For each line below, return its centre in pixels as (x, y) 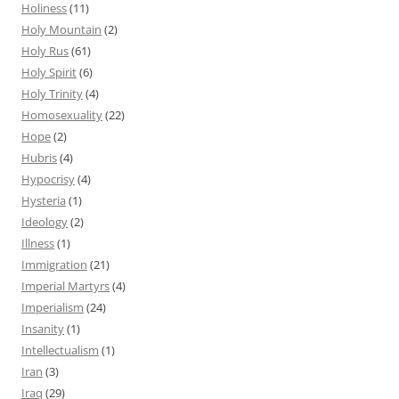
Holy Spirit (49, 72)
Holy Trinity (52, 93)
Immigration (54, 264)
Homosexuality (62, 114)
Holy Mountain (61, 29)
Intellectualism (60, 350)
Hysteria (44, 200)
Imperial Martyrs (65, 285)
